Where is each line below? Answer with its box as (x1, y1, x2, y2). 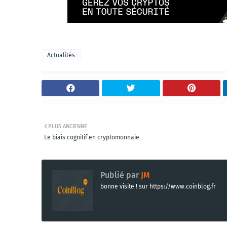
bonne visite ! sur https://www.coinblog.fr (100, 183, 216, 190)
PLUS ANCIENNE (48, 123, 87, 130)
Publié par (100, 170, 139, 180)
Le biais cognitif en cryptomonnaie (44, 134, 139, 141)
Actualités (47, 52, 75, 59)
